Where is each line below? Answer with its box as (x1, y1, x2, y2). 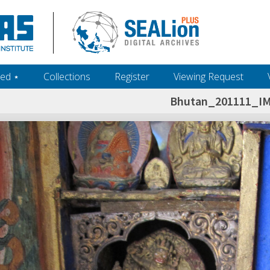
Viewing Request (174, 70, 243, 83)
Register (115, 70, 149, 83)
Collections (43, 70, 90, 83)
